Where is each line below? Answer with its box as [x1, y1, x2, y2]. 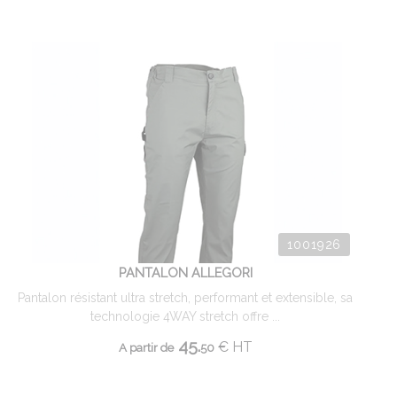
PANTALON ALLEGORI [118, 265, 253, 280]
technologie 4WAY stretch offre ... [90, 309, 280, 323]
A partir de [118, 340, 174, 354]
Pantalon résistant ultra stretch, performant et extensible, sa [18, 291, 353, 305]
